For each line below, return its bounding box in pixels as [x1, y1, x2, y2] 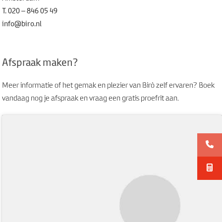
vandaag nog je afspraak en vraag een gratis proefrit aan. [1, 95, 179, 103]
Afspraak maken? [1, 57, 78, 69]
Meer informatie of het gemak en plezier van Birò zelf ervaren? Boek [1, 82, 215, 90]
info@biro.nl [1, 20, 42, 28]
